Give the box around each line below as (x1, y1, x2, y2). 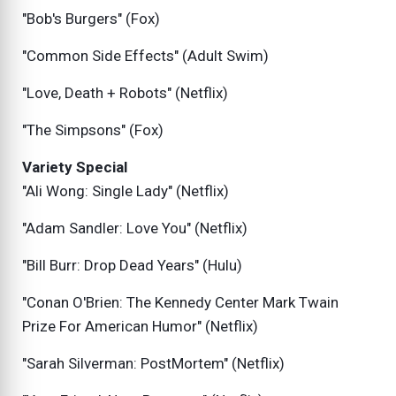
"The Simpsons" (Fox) (22, 121, 164, 140)
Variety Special (22, 158, 127, 177)
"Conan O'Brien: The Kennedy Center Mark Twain (22, 293, 339, 312)
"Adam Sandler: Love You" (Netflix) (22, 219, 247, 238)
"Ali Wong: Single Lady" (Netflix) (22, 182, 229, 201)
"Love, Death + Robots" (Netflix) (22, 84, 228, 103)
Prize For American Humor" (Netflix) (22, 317, 258, 336)
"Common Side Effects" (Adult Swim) (22, 47, 269, 65)
